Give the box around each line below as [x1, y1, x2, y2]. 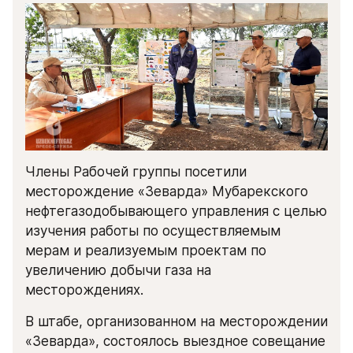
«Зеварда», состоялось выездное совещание [25, 333, 325, 349]
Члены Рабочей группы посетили [25, 163, 247, 180]
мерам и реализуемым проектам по [25, 242, 266, 258]
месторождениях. [25, 281, 143, 298]
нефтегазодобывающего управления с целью [25, 203, 327, 219]
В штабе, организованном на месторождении [25, 313, 328, 329]
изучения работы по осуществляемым [25, 222, 281, 239]
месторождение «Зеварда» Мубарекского [25, 183, 308, 199]
